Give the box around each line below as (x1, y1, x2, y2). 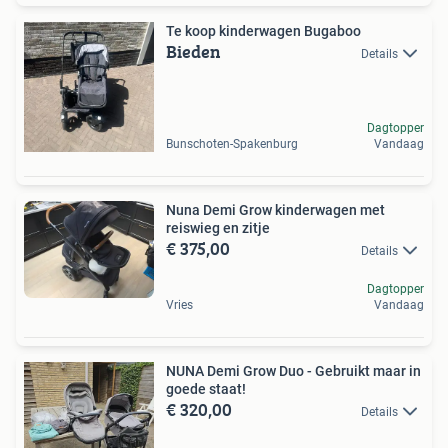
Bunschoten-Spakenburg (166, 136, 298, 151)
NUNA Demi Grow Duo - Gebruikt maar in (166, 363, 421, 379)
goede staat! (166, 381, 246, 397)
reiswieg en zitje (166, 219, 270, 236)
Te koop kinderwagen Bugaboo (166, 22, 361, 39)
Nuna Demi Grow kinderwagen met (166, 201, 385, 218)
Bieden (166, 37, 221, 65)
